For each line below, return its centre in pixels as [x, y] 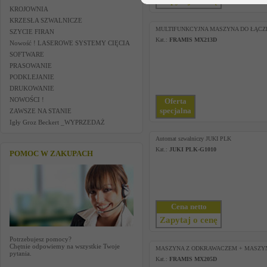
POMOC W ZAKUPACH [51, 153]
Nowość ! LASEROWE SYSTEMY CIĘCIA [70, 43]
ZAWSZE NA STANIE [41, 111]
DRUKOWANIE [32, 88]
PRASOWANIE [31, 66]
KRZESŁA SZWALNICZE [46, 20]
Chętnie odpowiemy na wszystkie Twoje [65, 246]
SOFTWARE [27, 54]
